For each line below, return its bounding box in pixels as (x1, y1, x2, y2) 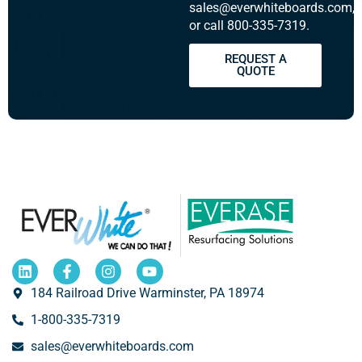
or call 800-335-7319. (189, 18, 309, 34)
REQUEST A (224, 52, 287, 67)
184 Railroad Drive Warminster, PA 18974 (30, 285, 264, 301)
